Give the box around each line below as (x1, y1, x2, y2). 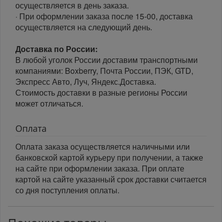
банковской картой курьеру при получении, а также (15, 151, 203, 163)
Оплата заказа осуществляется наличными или (15, 140, 190, 152)
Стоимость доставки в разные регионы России (15, 86, 187, 98)
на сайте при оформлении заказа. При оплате (15, 162, 184, 174)
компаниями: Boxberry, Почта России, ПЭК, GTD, (15, 64, 193, 76)
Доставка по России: (15, 43, 98, 55)
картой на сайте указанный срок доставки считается (15, 173, 207, 185)
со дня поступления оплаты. (15, 184, 119, 196)
